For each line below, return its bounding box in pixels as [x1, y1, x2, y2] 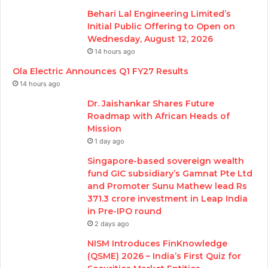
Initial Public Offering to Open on [87, 20, 235, 32]
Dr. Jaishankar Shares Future [87, 98, 214, 109]
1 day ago [95, 136, 124, 145]
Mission [87, 123, 121, 134]
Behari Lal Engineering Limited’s [87, 8, 231, 19]
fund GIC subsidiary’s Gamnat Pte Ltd [87, 167, 252, 179]
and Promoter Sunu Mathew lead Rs [87, 180, 247, 191]
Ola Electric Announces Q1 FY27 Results [13, 65, 188, 77]
